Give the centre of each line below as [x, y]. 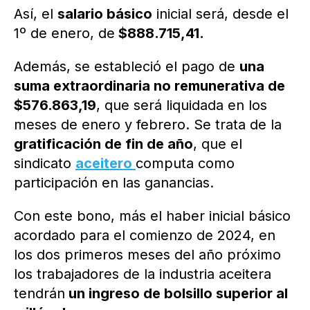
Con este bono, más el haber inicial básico [152, 216]
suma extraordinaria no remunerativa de [149, 86]
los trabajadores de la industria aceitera [143, 274]
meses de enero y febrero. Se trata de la [148, 125]
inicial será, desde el [220, 14]
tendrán [39, 294]
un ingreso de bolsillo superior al [176, 294]
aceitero [106, 164]
